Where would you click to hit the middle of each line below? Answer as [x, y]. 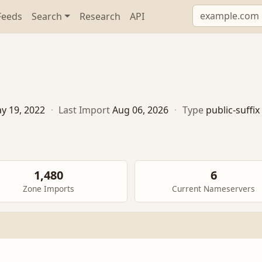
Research [100, 16]
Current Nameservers [213, 189]
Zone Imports [49, 189]
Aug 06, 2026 [141, 110]
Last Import [85, 110]
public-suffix [232, 110]
